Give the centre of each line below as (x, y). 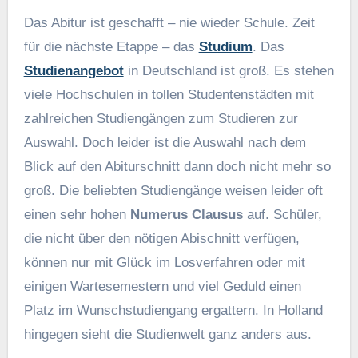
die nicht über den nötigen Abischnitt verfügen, (161, 238)
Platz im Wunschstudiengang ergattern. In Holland (173, 310)
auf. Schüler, (282, 214)
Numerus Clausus (184, 214)
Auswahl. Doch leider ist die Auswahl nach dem (165, 142)
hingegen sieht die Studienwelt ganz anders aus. (167, 334)
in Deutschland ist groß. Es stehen (229, 70)
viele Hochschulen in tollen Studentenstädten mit (169, 94)
